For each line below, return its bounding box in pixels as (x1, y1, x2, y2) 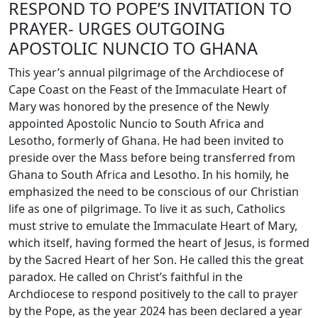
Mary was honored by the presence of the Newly (9, 98, 269, 114)
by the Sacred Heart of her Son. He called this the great (9, 251, 304, 268)
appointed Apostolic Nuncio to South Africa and (9, 115, 264, 131)
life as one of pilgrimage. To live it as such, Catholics (9, 200, 285, 216)
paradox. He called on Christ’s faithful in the (9, 268, 243, 285)
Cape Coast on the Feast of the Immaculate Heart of (9, 81, 287, 97)
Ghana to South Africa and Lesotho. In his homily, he (9, 166, 289, 182)
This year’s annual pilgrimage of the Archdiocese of (9, 64, 284, 80)
